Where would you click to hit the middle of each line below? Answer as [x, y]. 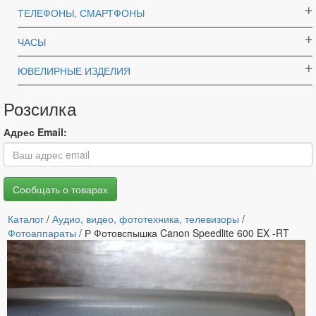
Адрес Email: [35, 132]
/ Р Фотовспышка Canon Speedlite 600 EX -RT [183, 233]
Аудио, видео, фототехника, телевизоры [146, 219]
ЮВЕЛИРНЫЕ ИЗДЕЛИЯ [74, 71]
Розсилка [40, 108]
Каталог [26, 219]
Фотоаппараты [42, 233]
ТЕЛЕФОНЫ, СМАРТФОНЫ [81, 13]
